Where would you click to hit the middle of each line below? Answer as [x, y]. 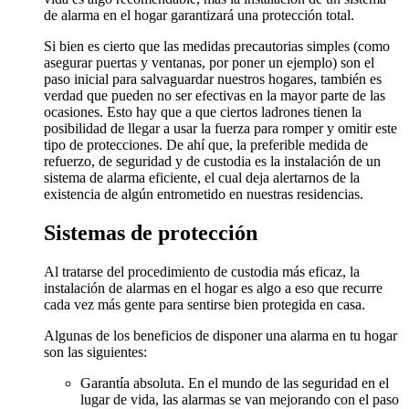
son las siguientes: [95, 351]
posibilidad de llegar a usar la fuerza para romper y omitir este [220, 128]
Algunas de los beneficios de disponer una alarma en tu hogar [220, 335]
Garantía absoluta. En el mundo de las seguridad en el [235, 383]
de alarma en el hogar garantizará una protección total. [199, 15]
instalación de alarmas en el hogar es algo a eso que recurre [213, 288]
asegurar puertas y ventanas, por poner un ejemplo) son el [209, 62]
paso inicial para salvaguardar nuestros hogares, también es [213, 79]
